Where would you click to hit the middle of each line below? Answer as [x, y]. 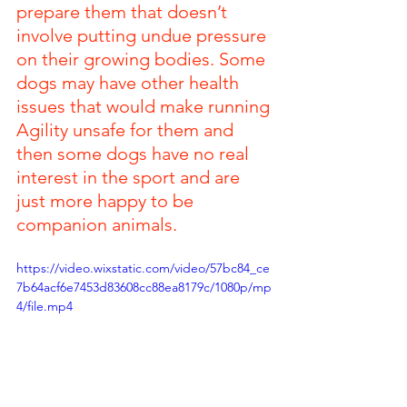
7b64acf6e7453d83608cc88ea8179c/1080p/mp [144, 287]
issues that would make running [145, 106]
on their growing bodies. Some [143, 59]
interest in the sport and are [130, 177]
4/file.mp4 [45, 306]
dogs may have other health [130, 83]
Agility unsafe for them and [127, 130]
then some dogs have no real [135, 154]
